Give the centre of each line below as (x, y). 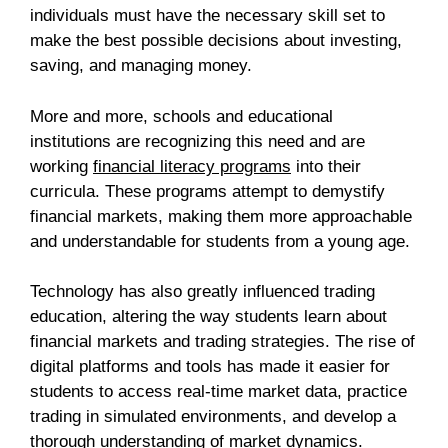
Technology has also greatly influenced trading (202, 292)
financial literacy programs (192, 166)
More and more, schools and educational (181, 116)
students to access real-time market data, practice (218, 392)
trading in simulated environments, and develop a (213, 417)
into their (326, 166)
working (61, 166)
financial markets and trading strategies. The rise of (222, 342)
